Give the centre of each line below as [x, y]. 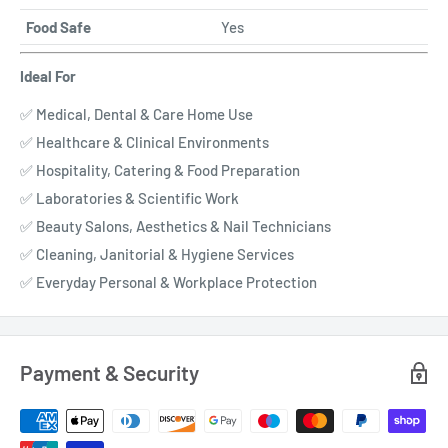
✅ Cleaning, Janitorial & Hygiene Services [157, 254]
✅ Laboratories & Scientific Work [129, 198]
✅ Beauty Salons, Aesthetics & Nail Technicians [175, 226]
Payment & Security [109, 373]
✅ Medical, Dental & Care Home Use [136, 114]
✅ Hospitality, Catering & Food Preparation [160, 170]
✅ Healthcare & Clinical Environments [144, 142]
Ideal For [48, 75]
